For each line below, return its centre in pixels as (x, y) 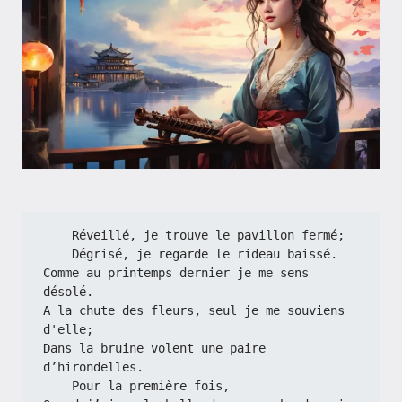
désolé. (68, 292)
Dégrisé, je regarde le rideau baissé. (205, 254)
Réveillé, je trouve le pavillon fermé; (208, 235)
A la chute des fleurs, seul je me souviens (194, 310)
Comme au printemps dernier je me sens (176, 273)
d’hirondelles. (93, 367)
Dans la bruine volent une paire (154, 348)
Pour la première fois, (151, 386)
